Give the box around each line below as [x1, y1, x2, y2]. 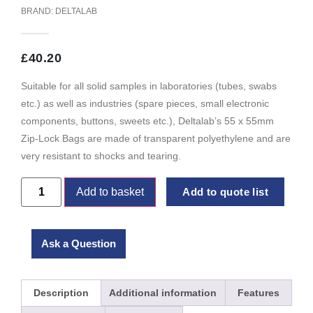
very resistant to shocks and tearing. [21, 150, 181, 162]
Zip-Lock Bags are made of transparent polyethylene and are [21, 133, 291, 145]
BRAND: [21, 6, 55, 16]
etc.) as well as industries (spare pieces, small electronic [21, 98, 269, 110]
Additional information [109, 286, 217, 298]
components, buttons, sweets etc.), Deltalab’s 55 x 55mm [21, 115, 274, 127]
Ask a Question [41, 237, 116, 249]
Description [33, 286, 89, 298]
